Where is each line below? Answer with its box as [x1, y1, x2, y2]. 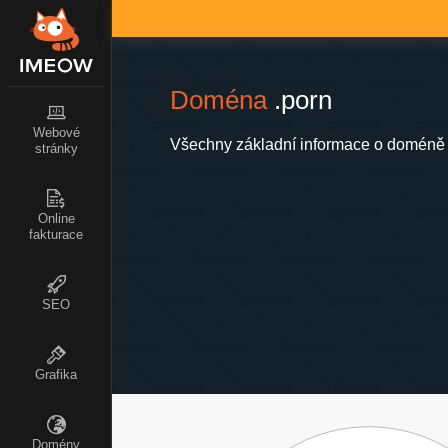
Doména [170, 86, 267, 114]
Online [37, 211, 75, 226]
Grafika [35, 367, 77, 382]
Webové [32, 125, 80, 140]
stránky [34, 141, 78, 156]
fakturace [29, 227, 83, 242]
